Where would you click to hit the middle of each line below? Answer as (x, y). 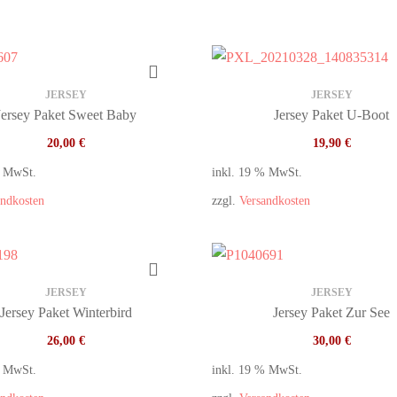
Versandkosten (275, 200)
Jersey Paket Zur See (331, 312)
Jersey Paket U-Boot (331, 115)
